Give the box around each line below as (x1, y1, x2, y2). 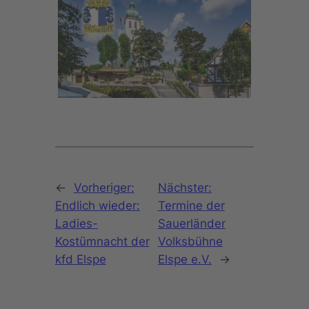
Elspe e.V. (157, 252, 212, 266)
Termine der (157, 198, 225, 212)
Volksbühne (157, 234, 223, 248)
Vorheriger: (73, 180, 134, 195)
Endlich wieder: (54, 198, 140, 212)
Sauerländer (157, 216, 226, 230)
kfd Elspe (54, 252, 106, 266)
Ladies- (54, 216, 98, 230)
